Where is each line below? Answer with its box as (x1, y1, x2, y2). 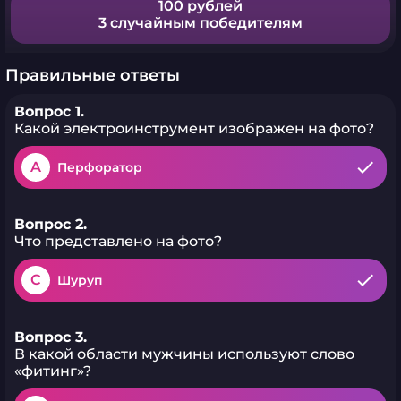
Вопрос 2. (14, 216, 87, 233)
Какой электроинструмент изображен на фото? (14, 120, 374, 137)
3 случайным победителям (98, 14, 303, 31)
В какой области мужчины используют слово (14, 346, 354, 363)
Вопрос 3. (14, 328, 87, 346)
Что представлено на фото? (14, 233, 222, 250)
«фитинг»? (14, 363, 91, 380)
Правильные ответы (5, 65, 180, 85)
